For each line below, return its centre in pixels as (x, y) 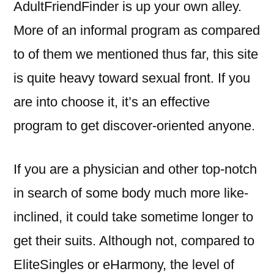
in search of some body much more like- (131, 193)
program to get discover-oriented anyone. (134, 126)
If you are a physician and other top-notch (135, 169)
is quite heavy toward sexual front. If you (132, 78)
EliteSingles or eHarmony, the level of (124, 265)
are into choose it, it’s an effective (112, 102)
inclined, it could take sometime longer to (133, 217)
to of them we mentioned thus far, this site (136, 54)
